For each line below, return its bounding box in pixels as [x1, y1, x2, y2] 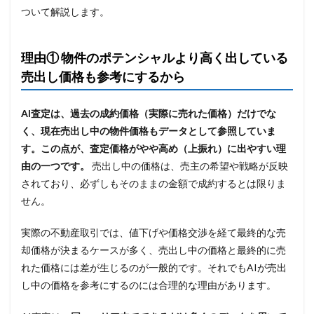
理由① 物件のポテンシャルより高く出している [21, 49, 288, 65]
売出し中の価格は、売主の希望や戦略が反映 [92, 159, 288, 172]
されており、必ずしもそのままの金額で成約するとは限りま [21, 177, 286, 189]
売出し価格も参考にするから [21, 68, 185, 84]
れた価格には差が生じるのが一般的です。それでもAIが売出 [21, 261, 287, 273]
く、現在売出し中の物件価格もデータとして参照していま [21, 124, 276, 137]
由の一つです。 [21, 159, 92, 172]
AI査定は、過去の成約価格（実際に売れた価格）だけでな [21, 107, 276, 119]
